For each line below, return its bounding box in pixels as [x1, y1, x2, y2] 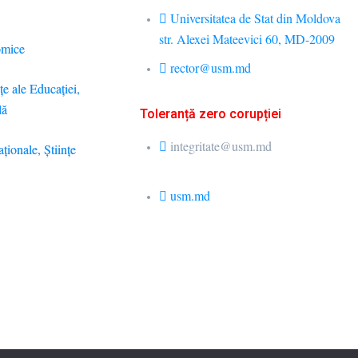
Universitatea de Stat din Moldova [170, 10, 341, 27]
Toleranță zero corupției [140, 106, 282, 122]
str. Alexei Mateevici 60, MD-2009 [159, 30, 336, 48]
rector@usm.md [170, 59, 252, 77]
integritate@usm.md [170, 137, 272, 155]
